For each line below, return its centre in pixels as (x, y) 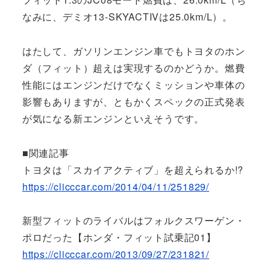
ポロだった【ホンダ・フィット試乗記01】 (119, 237)
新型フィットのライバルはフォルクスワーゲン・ (133, 221)
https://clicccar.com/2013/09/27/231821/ (115, 254)
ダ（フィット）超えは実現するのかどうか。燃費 (133, 67)
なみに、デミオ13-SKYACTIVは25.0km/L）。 (127, 16)
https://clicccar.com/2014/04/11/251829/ (115, 186)
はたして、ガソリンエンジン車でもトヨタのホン (133, 51)
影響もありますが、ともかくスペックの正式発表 (133, 101)
